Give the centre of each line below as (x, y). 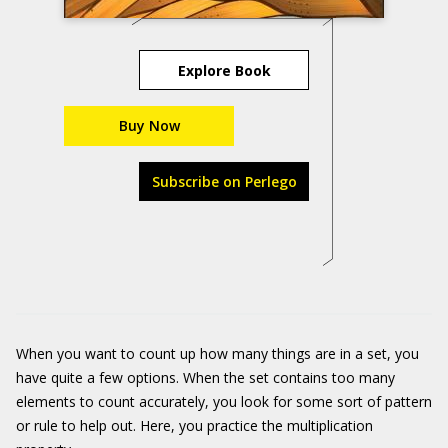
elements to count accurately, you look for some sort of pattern (224, 401)
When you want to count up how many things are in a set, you (217, 353)
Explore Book (224, 70)
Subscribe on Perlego (224, 181)
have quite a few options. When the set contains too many (205, 377)
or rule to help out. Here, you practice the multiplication (194, 425)
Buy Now (149, 125)
